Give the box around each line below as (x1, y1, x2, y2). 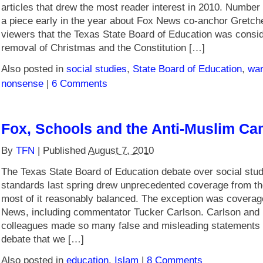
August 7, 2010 (88, 144, 154, 156)
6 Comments (52, 77, 107, 89)
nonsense (1, 77, 43, 89)
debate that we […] (1, 233, 84, 245)
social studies (66, 63, 127, 75)
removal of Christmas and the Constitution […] (1, 42, 205, 53)
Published (43, 144, 88, 156)
